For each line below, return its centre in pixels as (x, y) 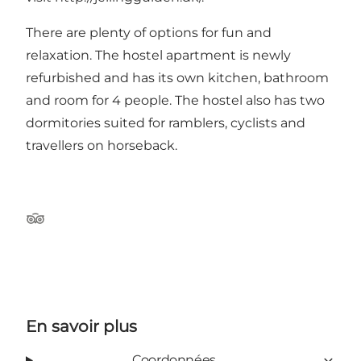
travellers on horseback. (102, 146)
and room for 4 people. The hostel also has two (175, 101)
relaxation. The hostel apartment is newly (158, 56)
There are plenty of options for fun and (149, 33)
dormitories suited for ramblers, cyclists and (166, 123)
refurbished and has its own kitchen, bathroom (177, 78)
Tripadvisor (60, 226)
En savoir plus (81, 327)
